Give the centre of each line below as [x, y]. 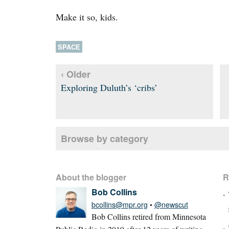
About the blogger [91, 177]
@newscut [171, 204]
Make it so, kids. [87, 17]
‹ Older [75, 74]
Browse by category [104, 138]
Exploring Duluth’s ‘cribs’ [109, 87]
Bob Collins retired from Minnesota [148, 216]
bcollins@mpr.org [119, 204]
